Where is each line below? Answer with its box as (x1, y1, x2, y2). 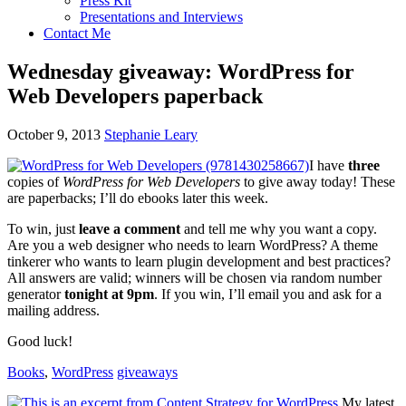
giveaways (117, 363, 178, 380)
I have (309, 157, 348, 173)
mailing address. (7, 302, 100, 318)
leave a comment (79, 220, 180, 237)
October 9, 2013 (7, 126, 101, 142)
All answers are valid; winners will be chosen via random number (7, 269, 382, 285)
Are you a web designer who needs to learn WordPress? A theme (7, 237, 378, 253)
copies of (7, 173, 63, 189)
